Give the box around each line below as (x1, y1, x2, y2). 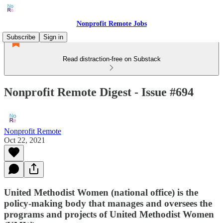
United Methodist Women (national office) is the (4, 187, 198, 198)
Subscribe (6, 33, 35, 41)
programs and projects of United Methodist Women (4, 209, 214, 220)
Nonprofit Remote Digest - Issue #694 (4, 85, 194, 99)
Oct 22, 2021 (4, 135, 45, 144)
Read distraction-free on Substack (62, 55, 161, 63)
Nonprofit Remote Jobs (76, 20, 147, 27)
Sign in (43, 33, 63, 41)
